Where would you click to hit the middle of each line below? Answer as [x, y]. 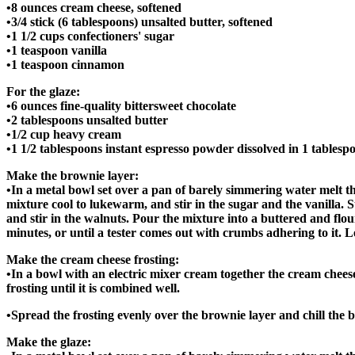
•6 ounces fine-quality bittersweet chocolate [121, 106]
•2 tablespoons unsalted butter [87, 120]
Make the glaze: [49, 342]
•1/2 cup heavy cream [64, 135]
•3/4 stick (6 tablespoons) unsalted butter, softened [139, 22]
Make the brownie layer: [73, 176]
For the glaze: [43, 92]
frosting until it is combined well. [93, 288]
